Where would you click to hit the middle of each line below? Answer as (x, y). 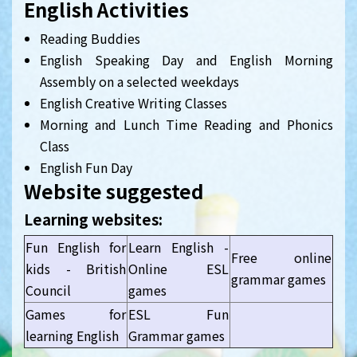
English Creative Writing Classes (133, 103)
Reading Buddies (90, 38)
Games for (76, 314)
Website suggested (114, 191)
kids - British (76, 269)
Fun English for (76, 247)
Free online (281, 257)
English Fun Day (86, 167)
